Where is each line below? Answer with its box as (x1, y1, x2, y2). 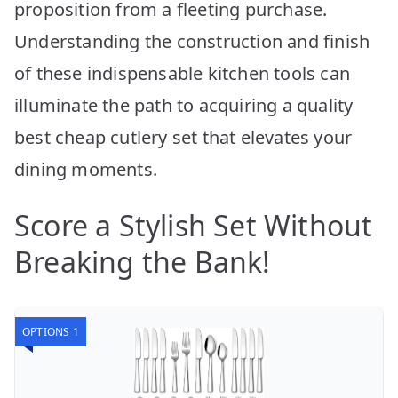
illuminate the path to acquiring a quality (14, 92, 354, 117)
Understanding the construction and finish (14, 28, 370, 53)
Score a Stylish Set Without (14, 205, 373, 244)
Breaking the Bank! (14, 242, 271, 281)
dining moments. (14, 156, 157, 181)
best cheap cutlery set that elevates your (14, 124, 353, 149)
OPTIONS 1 (22, 323, 79, 339)
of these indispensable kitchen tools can (14, 60, 351, 85)
